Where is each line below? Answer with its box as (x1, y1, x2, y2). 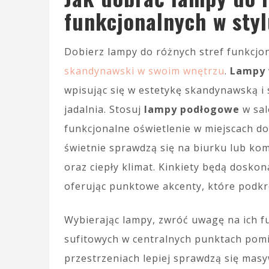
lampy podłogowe (144, 103, 240, 116)
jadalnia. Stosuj (64, 103, 144, 116)
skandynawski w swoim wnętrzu (64, 64, 225, 77)
